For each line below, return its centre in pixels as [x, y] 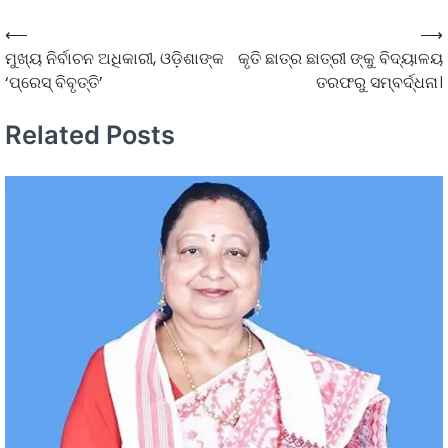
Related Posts [90, 135]
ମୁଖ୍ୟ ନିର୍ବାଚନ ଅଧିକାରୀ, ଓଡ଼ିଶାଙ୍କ [114, 58]
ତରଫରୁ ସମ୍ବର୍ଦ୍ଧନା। [379, 82]
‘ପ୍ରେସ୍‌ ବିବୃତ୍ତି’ [54, 82]
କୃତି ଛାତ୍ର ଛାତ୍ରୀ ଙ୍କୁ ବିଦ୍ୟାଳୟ [340, 58]
